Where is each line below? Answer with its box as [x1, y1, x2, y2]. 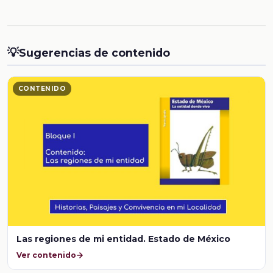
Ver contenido [16, 250, 77, 260]
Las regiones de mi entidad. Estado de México [16, 233, 231, 245]
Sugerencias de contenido [19, 46, 170, 59]
